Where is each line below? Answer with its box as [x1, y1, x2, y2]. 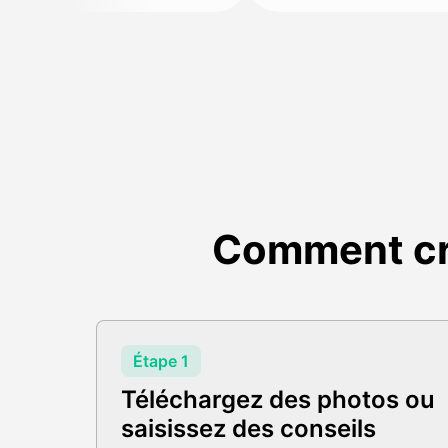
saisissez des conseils [121, 414, 376, 443]
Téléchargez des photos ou [121, 385, 435, 414]
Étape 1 [133, 351, 189, 371]
